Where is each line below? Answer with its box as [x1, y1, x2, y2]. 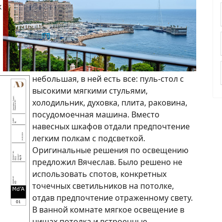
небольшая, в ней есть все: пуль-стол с [32, 73, 184, 84]
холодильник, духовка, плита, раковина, [32, 97, 187, 108]
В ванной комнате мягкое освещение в [32, 204, 184, 215]
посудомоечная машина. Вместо [32, 109, 160, 120]
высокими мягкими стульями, [32, 85, 148, 96]
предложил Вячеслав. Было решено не [32, 156, 182, 167]
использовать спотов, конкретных [32, 168, 166, 179]
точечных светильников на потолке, [32, 180, 174, 191]
